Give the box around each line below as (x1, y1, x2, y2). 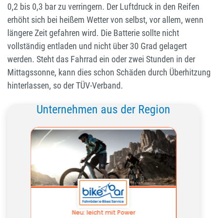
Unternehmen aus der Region (36, 103, 170, 117)
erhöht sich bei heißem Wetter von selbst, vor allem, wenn (7, 15, 203, 25)
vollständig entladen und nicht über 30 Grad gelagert (7, 41, 187, 52)
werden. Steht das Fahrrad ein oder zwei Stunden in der (7, 54, 195, 65)
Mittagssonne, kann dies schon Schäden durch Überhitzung (7, 67, 211, 78)
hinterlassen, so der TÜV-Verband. (7, 80, 123, 91)
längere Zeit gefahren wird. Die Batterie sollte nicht (7, 28, 179, 38)
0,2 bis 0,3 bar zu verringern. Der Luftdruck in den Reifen (7, 1, 200, 12)
